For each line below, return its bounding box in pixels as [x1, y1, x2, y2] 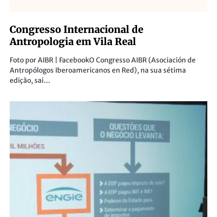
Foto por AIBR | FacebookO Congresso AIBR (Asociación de [10, 56, 196, 64]
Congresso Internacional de [10, 23, 143, 35]
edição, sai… [10, 76, 50, 85]
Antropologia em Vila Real [10, 35, 136, 47]
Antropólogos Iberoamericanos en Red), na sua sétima [10, 66, 186, 75]
